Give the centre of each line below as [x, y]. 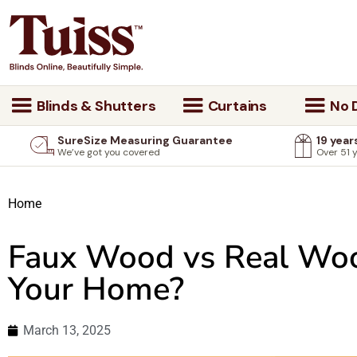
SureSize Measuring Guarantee [145, 141]
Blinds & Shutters [95, 106]
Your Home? [96, 289]
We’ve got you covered [109, 153]
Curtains [235, 106]
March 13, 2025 [67, 330]
